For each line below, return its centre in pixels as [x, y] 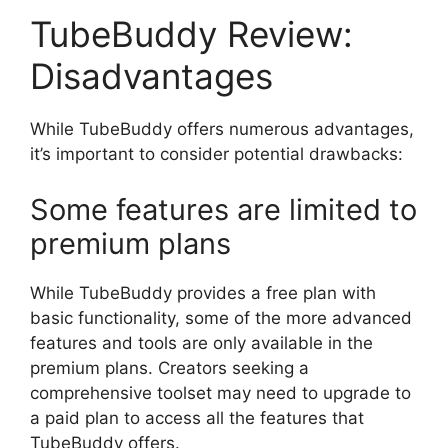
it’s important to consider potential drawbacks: [216, 154]
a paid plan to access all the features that [197, 417]
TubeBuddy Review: [191, 34]
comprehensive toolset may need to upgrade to [220, 392]
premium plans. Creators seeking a [169, 367]
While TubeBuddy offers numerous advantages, [222, 129]
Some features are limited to [223, 209]
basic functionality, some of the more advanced [221, 317]
